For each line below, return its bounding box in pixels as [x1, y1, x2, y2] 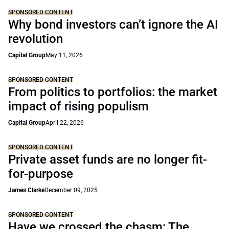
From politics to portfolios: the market [8, 85, 217, 99]
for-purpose [8, 167, 73, 181]
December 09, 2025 [44, 187, 98, 194]
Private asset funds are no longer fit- [8, 152, 207, 167]
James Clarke [8, 187, 44, 194]
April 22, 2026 [45, 119, 84, 126]
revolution [8, 32, 63, 46]
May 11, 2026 [45, 52, 83, 59]
